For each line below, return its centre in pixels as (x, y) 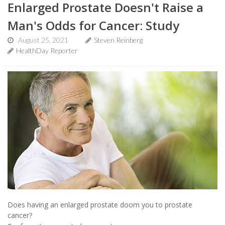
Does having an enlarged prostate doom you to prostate (100, 204)
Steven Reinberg (118, 40)
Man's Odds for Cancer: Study (93, 26)
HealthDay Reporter (47, 51)
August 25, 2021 (43, 40)
